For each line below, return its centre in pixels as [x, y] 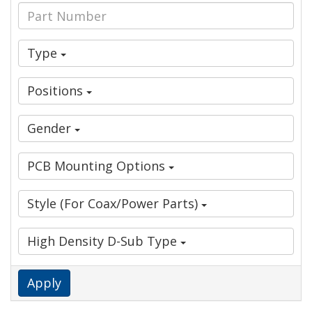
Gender [51, 128]
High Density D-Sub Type [104, 241]
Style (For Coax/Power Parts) [114, 204]
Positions [57, 91]
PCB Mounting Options [98, 166]
